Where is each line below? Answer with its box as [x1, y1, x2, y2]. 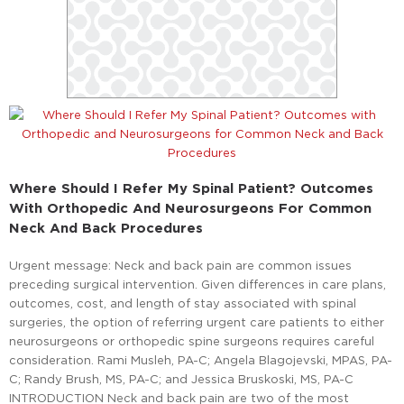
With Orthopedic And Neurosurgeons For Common [9, 200, 372, 216]
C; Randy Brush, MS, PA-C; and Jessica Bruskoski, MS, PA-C [9, 372, 353, 386]
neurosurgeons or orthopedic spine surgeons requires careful [9, 335, 374, 348]
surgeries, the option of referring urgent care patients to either [9, 316, 384, 329]
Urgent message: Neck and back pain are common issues [9, 259, 352, 272]
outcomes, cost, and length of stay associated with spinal [9, 297, 356, 310]
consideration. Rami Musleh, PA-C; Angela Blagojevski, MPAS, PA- [9, 353, 392, 367]
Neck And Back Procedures [9, 220, 203, 236]
